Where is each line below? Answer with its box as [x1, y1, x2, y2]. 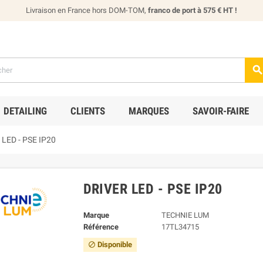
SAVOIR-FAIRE [192, 104, 249, 117]
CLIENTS [70, 104, 105, 117]
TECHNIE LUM [161, 210, 209, 220]
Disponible [95, 240, 132, 249]
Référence [83, 222, 119, 231]
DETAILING [3, 104, 47, 117]
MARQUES [128, 104, 169, 117]
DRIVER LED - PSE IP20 [83, 180, 222, 197]
